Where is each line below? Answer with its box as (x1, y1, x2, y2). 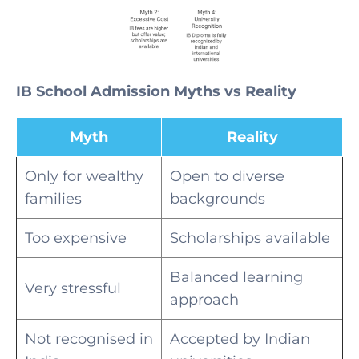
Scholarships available (170, 229, 330, 248)
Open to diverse (170, 167, 284, 186)
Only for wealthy (25, 167, 143, 186)
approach (170, 291, 239, 309)
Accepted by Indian (170, 330, 310, 349)
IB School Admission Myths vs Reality (16, 83, 296, 101)
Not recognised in (25, 330, 153, 349)
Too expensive (25, 229, 127, 248)
